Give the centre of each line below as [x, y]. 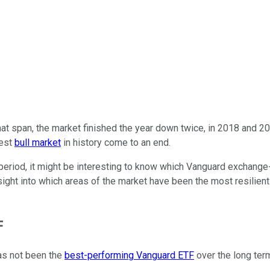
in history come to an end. [117, 142]
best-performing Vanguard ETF [129, 256]
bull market [38, 142]
